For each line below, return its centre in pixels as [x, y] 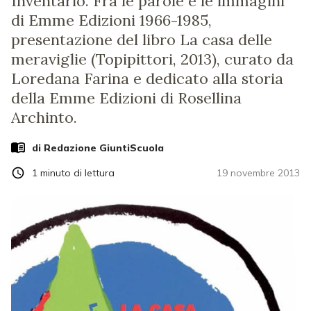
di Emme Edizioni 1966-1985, [111, 20]
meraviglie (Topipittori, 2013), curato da [152, 59]
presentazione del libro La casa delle [142, 40]
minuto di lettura [77, 173]
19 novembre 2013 [258, 173]
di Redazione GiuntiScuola [98, 148]
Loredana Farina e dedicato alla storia [147, 78]
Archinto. [44, 117]
